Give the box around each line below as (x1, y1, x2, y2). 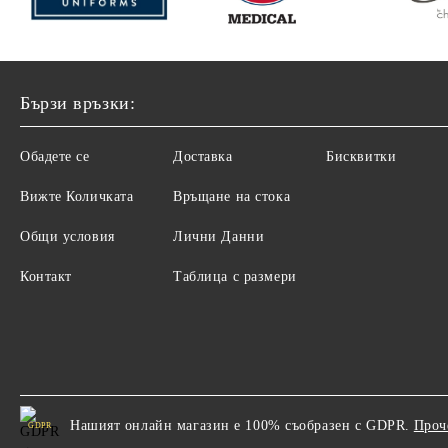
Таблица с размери (173, 268, 297, 284)
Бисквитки (326, 148, 397, 164)
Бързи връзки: (20, 92, 136, 113)
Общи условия (20, 228, 115, 244)
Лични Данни (173, 228, 265, 244)
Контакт (20, 268, 72, 284)
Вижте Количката (20, 188, 134, 204)
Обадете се (20, 148, 90, 164)
